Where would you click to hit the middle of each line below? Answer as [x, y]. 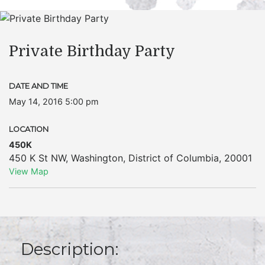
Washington [97, 158]
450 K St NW [37, 158]
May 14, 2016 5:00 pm [54, 101]
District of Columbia [174, 158]
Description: [70, 249]
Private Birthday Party [92, 51]
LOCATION [29, 129]
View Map [29, 171]
